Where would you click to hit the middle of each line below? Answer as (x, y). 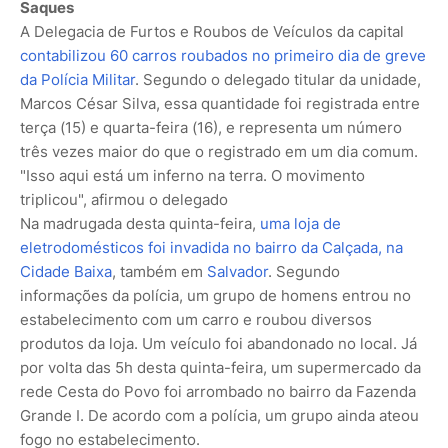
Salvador (237, 271)
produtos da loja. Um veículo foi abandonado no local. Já (218, 343)
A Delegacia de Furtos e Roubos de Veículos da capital (212, 31)
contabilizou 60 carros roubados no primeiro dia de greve (223, 55)
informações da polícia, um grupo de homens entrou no (215, 295)
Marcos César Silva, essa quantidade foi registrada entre (220, 103)
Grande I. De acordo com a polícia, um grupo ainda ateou (219, 415)
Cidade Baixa (66, 271)
